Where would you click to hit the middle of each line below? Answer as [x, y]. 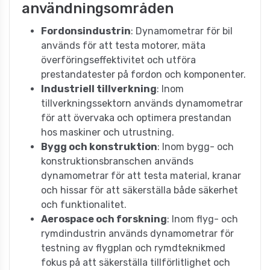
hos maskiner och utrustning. [108, 132]
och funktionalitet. [84, 204]
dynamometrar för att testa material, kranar [141, 175]
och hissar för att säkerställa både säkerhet [140, 190]
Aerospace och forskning [104, 219]
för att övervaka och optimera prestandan [136, 118]
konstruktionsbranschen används [117, 161]
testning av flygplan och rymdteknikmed [133, 248]
